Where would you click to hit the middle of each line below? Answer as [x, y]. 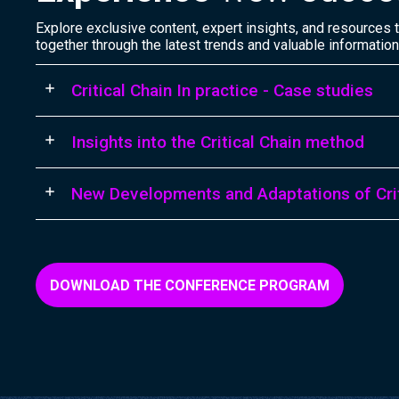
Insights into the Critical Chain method [218, 142]
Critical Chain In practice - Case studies [223, 90]
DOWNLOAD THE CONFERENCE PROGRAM [190, 285]
